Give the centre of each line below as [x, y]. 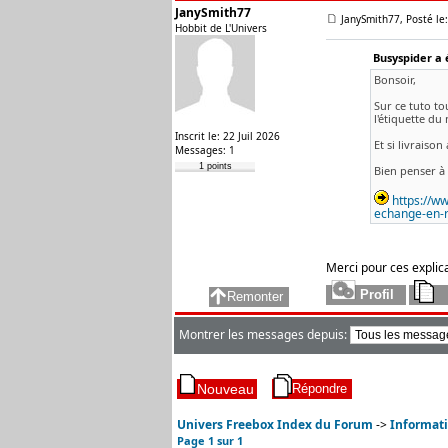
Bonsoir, [394, 79]
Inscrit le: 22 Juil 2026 [227, 136]
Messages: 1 [205, 150]
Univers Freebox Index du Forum [275, 424]
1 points [215, 166]
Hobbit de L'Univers [221, 28]
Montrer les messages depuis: [264, 334]
